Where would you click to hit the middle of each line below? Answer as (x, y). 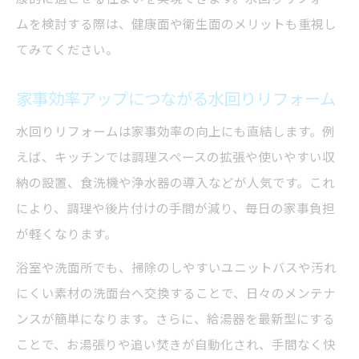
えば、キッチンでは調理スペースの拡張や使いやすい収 (175, 157)
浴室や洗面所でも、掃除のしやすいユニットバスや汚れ (176, 268)
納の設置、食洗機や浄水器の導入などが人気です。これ (175, 183)
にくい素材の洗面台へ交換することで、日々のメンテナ (176, 293)
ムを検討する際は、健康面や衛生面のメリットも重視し (176, 24)
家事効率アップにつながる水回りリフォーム (176, 99)
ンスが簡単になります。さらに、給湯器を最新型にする (175, 319)
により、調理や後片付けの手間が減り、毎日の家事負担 (175, 208)
